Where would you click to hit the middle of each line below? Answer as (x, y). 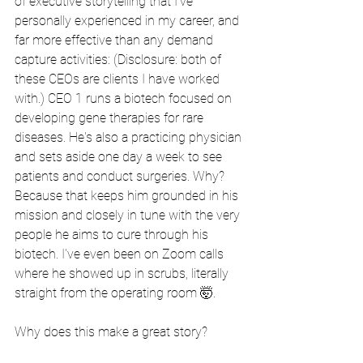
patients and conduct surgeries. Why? (121, 176)
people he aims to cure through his (113, 235)
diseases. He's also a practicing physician (130, 137)
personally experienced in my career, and (128, 21)
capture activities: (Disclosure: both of (120, 60)
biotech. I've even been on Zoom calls (121, 254)
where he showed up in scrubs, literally (123, 273)
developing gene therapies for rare (111, 118)
